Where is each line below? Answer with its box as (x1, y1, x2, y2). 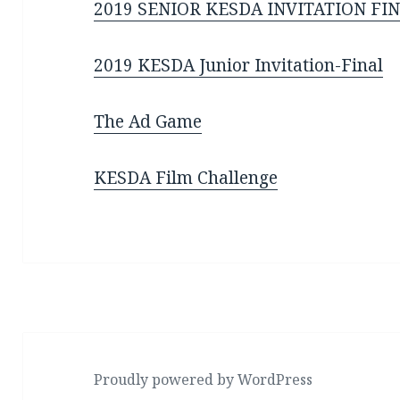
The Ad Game (94, 110, 203, 134)
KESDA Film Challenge (94, 166, 279, 189)
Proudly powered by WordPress (94, 369, 313, 389)
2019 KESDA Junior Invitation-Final (94, 54, 384, 78)
